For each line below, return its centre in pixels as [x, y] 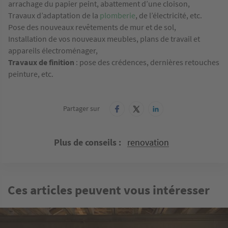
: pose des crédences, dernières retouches [148, 62]
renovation [148, 142]
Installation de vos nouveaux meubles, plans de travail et [104, 39]
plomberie [118, 16]
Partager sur [81, 108]
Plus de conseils [85, 142]
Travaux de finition [42, 62]
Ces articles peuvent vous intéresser [109, 190]
